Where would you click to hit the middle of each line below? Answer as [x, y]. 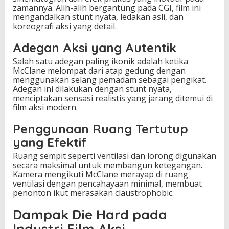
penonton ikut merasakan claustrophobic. [93, 192]
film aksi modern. [45, 107]
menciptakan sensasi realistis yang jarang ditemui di [113, 98]
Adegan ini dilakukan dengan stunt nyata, [92, 89]
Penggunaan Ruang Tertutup [100, 129]
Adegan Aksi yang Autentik [95, 47]
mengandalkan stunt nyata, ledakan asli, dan [98, 17]
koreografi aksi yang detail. [65, 26]
